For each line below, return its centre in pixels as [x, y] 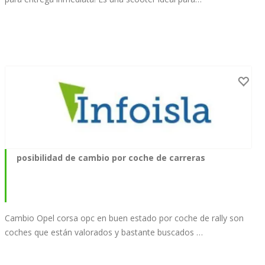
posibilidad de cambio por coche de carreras [111, 157]
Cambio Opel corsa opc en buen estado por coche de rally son [124, 218]
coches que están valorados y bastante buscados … [104, 232]
